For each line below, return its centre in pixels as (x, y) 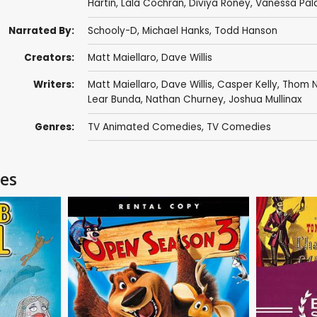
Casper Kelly (247, 85)
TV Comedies (238, 127)
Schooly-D (112, 30)
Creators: (49, 58)
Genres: (54, 127)
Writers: (53, 85)
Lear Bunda (114, 100)
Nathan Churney (184, 100)
